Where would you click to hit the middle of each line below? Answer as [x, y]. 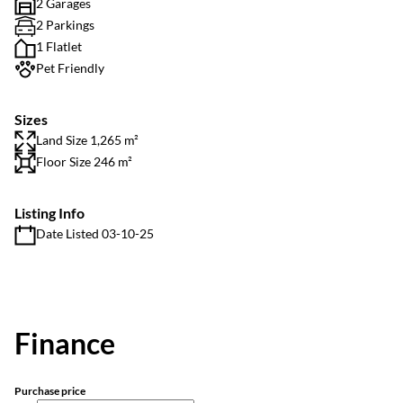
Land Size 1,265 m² [87, 140]
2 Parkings [65, 25]
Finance [65, 343]
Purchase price [50, 391]
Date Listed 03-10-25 [95, 233]
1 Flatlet [59, 46]
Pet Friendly [70, 68]
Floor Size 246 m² [84, 161]
